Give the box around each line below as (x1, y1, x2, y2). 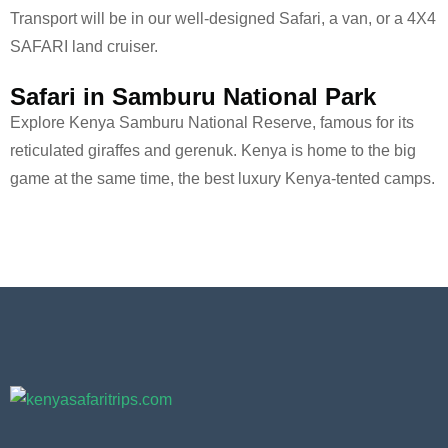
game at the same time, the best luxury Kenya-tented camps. (10, 170, 435, 188)
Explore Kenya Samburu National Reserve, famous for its (10, 114, 414, 132)
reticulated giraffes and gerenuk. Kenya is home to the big (10, 142, 416, 160)
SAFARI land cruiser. (10, 38, 158, 56)
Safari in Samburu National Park (10, 83, 376, 111)
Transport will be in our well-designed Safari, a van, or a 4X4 (10, 10, 436, 28)
